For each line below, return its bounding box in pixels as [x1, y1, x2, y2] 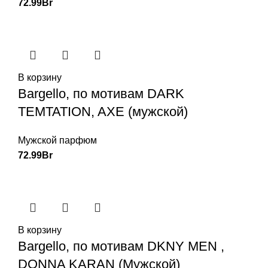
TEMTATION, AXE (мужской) [18, 104, 188, 120]
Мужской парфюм [18, 135, 97, 146]
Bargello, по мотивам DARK [18, 86, 184, 102]
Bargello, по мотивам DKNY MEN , [18, 239, 224, 254]
